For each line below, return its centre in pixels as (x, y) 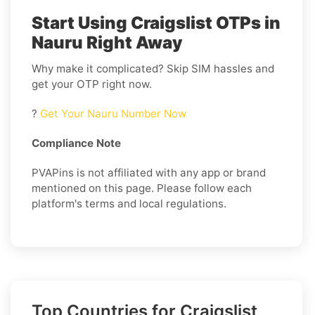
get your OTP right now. (92, 84)
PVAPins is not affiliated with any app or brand (149, 173)
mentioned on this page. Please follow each (142, 188)
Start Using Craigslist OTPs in (156, 23)
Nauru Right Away (107, 43)
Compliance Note (76, 143)
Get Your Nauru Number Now (112, 114)
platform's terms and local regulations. (129, 204)
